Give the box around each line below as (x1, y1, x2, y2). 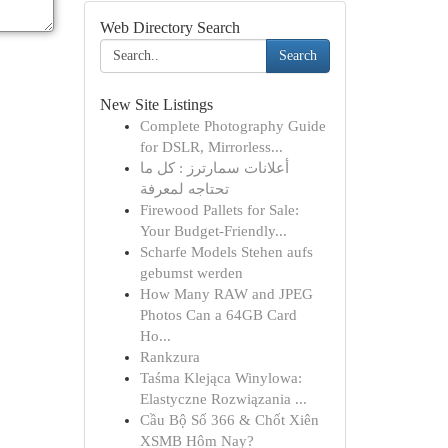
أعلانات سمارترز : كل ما (139, 160, 289, 176)
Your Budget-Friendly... (139, 223, 287, 239)
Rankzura (139, 349, 200, 365)
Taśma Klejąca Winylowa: (139, 370, 302, 386)
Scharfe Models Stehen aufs (139, 244, 313, 260)
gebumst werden (139, 265, 243, 281)
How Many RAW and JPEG (139, 286, 313, 302)
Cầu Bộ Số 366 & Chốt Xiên (139, 412, 319, 428)
